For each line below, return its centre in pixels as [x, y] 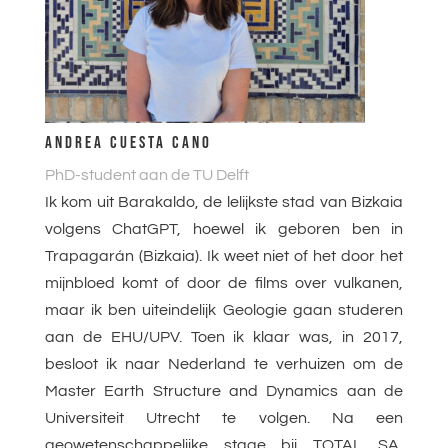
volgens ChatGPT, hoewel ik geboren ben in [224, 229]
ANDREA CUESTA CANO [128, 143]
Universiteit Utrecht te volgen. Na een [224, 418]
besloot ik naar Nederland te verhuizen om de [224, 364]
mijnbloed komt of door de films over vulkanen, [224, 283]
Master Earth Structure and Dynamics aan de [224, 391]
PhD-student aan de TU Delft [146, 175]
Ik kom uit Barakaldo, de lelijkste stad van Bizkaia [224, 202]
